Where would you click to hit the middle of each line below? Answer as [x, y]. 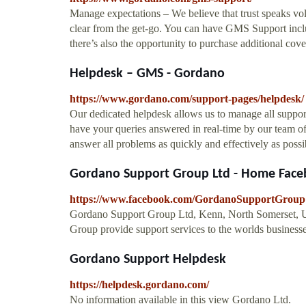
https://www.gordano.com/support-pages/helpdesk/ [187, 98]
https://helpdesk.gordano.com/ [139, 284]
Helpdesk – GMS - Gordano [147, 73]
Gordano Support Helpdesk [148, 259]
